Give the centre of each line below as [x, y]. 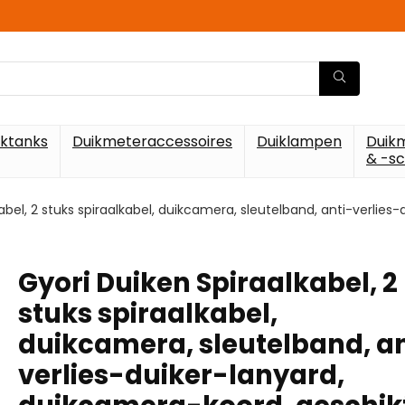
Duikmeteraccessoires [152, 141]
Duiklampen [299, 141]
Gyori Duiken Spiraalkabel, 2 [208, 283]
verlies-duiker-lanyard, [181, 375]
